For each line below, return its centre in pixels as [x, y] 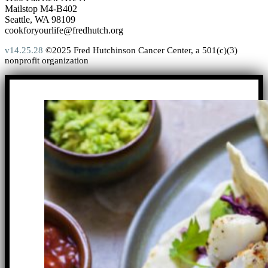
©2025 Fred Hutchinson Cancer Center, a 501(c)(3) [140, 50]
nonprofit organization [47, 60]
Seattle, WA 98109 [40, 19]
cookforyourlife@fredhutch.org [64, 30]
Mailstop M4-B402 [41, 8]
